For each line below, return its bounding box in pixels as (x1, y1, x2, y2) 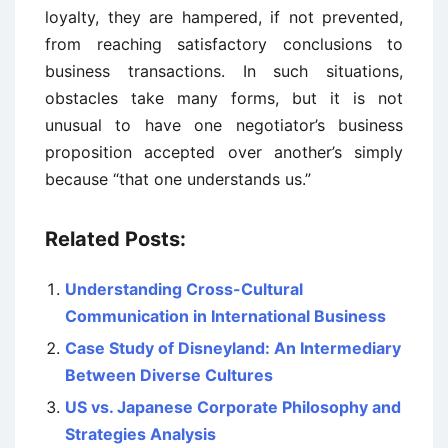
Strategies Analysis (65, 424, 216, 444)
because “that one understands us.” (45, 169, 311, 189)
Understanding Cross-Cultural (65, 279, 303, 299)
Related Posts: (45, 227, 186, 251)
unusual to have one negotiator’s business (45, 115, 403, 135)
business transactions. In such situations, (45, 61, 403, 81)
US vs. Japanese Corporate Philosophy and (65, 397, 401, 417)
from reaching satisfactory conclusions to (45, 34, 403, 54)
